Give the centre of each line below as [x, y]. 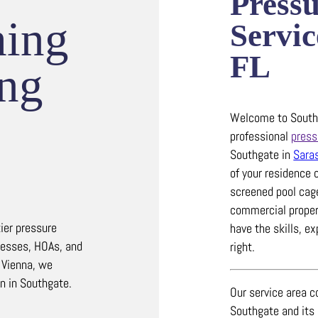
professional [261, 136]
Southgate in [262, 154]
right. [243, 246]
